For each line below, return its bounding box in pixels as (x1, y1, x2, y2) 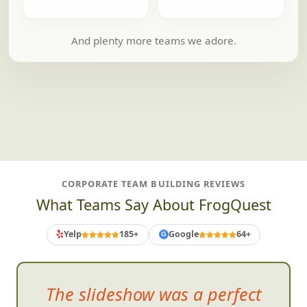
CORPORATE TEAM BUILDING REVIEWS (62, 177, 245, 190)
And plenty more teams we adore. (71, 33, 236, 47)
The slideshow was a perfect (46, 282, 261, 306)
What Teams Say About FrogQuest (36, 194, 271, 214)
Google (168, 228, 199, 241)
